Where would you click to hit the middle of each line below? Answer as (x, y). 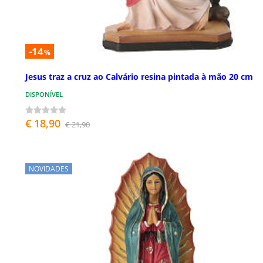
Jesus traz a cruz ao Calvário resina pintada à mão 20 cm (139, 77)
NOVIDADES (49, 169)
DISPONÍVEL (44, 95)
